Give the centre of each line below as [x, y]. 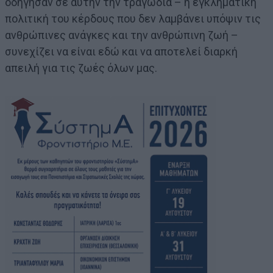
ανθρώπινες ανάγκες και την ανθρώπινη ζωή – [122, 35]
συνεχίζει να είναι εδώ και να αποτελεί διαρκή [121, 52]
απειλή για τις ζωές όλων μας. [81, 68]
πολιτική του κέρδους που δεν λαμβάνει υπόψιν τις [133, 19]
